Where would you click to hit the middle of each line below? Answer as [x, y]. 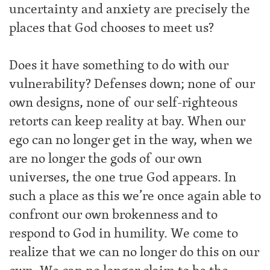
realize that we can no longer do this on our [134, 252]
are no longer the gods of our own [105, 159]
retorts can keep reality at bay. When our [127, 121]
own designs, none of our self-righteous [123, 102]
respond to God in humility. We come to [124, 233]
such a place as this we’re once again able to [135, 196]
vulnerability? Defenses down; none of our [132, 84]
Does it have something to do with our [119, 65]
